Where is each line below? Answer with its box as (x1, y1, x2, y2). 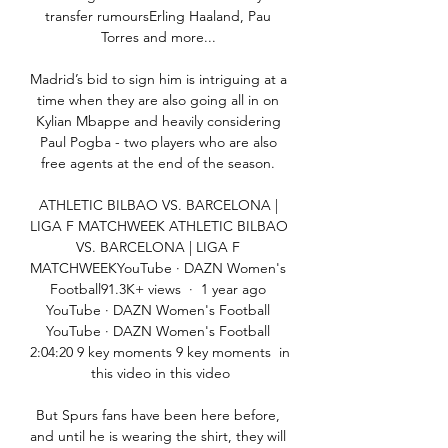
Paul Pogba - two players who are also (39, 133, 277, 152)
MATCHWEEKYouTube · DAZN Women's (30, 259, 286, 278)
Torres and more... (100, 28, 220, 47)
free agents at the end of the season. (41, 154, 279, 173)
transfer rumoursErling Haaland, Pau (45, 7, 271, 26)
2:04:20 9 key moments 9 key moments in (30, 343, 290, 362)
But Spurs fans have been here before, (36, 406, 280, 425)
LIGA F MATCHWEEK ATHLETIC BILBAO (30, 217, 288, 236)
